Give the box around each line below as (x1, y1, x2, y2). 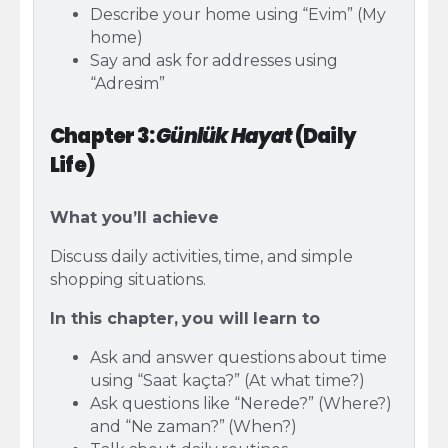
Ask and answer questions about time (90, 348, 387, 368)
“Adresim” (90, 74, 166, 94)
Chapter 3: (50, 121, 157, 150)
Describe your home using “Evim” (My (90, 5, 386, 25)
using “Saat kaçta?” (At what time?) (90, 371, 365, 391)
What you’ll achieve (50, 208, 220, 228)
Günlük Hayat (156, 121, 293, 150)
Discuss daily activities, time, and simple (50, 247, 353, 267)
